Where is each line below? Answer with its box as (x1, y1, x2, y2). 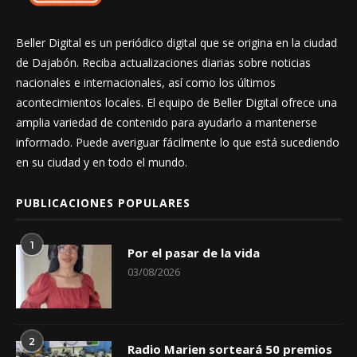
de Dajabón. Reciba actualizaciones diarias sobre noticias (16, 54, 311, 70)
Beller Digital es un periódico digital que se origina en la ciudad (16, 34, 337, 50)
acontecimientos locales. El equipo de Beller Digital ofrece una (16, 94, 337, 110)
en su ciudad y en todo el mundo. (16, 154, 187, 170)
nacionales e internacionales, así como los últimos (16, 74, 276, 90)
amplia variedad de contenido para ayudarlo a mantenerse (16, 114, 317, 130)
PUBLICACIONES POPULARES (16, 194, 190, 210)
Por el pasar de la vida (127, 244, 260, 261)
